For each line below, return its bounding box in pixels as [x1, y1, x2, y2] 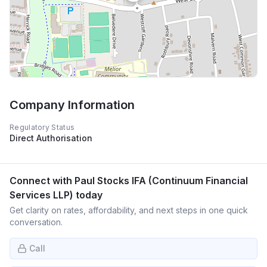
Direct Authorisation [10, 133, 92, 143]
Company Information [10, 98, 135, 112]
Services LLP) [10, 189, 73, 201]
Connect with [10, 175, 74, 187]
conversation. [10, 217, 63, 227]
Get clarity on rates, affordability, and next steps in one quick [10, 205, 248, 215]
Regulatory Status [10, 123, 75, 132]
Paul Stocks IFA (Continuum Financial [74, 175, 248, 187]
